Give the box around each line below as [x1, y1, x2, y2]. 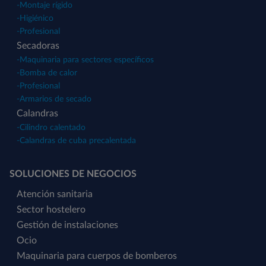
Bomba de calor [20, 68, 77, 77]
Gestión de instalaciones [17, 220, 118, 230]
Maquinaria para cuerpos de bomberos [17, 251, 177, 261]
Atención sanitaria [17, 189, 93, 199]
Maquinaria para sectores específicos [20, 55, 154, 64]
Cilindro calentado [20, 123, 85, 132]
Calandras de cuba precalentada [20, 136, 136, 145]
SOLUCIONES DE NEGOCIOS [9, 169, 137, 179]
